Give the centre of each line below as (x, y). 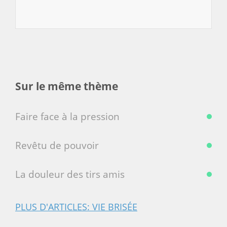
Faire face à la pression (67, 116)
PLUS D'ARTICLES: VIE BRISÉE (76, 206)
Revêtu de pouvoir (57, 145)
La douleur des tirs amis (70, 174)
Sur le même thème (67, 86)
